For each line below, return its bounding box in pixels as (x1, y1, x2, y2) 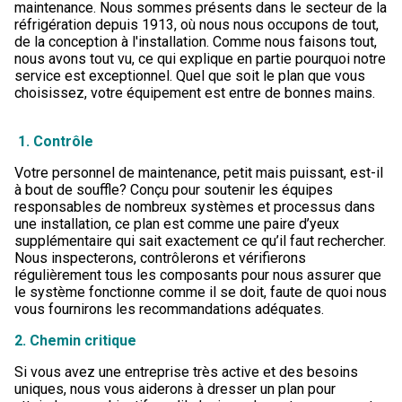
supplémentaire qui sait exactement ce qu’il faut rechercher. (14, 232, 386, 249)
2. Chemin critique (14, 332, 136, 349)
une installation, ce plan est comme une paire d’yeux (14, 215, 339, 232)
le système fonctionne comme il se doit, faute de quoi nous (14, 284, 387, 301)
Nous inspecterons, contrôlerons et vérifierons (14, 249, 306, 267)
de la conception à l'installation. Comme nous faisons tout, (14, 33, 377, 50)
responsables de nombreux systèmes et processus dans (14, 198, 375, 215)
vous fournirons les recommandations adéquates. (14, 301, 324, 318)
